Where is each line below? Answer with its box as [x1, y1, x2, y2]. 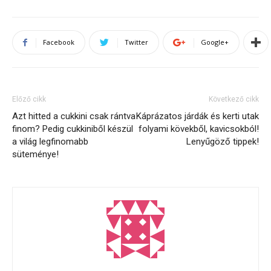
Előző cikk [12, 95, 46, 104]
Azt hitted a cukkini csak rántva [12, 111, 135, 122]
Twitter [125, 38, 148, 47]
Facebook [43, 38, 74, 47]
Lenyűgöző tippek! [186, 136, 259, 148]
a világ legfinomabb [12, 136, 88, 148]
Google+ [201, 38, 229, 47]
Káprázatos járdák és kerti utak [136, 111, 259, 122]
